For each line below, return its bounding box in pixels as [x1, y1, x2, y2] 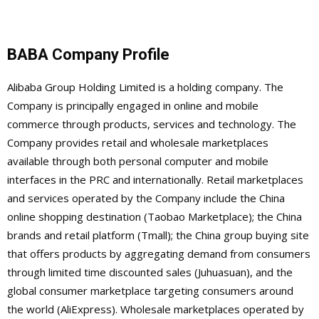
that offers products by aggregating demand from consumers [7, 246, 310, 261]
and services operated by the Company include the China [7, 191, 285, 206]
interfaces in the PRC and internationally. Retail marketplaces [7, 172, 303, 187]
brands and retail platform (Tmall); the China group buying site [7, 228, 309, 243]
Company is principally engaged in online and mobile [7, 98, 258, 113]
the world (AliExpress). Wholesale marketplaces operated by [7, 302, 304, 317]
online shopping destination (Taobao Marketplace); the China [7, 209, 302, 224]
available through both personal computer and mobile [7, 154, 268, 169]
